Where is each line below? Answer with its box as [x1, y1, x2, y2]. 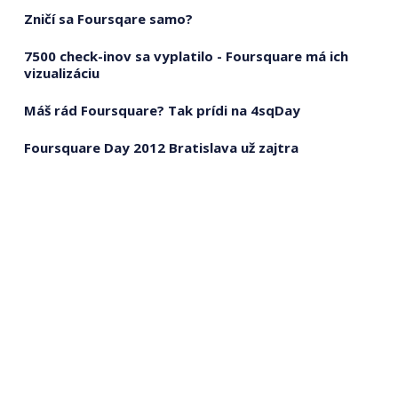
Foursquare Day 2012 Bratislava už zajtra [23, 138, 298, 156]
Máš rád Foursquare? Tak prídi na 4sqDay [23, 100, 300, 119]
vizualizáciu [23, 63, 99, 82]
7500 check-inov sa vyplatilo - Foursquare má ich [23, 46, 348, 65]
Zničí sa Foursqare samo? [23, 9, 193, 28]
